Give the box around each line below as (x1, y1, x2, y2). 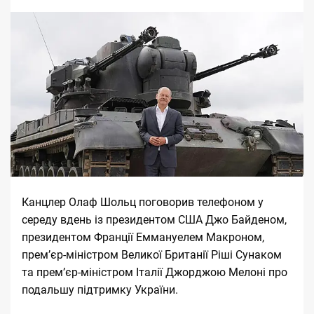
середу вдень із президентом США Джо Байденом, (22, 213, 287, 227)
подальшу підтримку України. (22, 283, 178, 297)
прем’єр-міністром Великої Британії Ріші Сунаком (22, 248, 282, 262)
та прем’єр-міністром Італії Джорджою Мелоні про (22, 266, 287, 280)
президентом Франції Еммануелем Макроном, (22, 231, 264, 245)
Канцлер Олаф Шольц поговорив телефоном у (22, 196, 264, 210)
